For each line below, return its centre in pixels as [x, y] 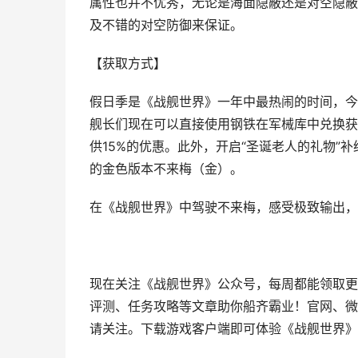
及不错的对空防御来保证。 [166, 25]
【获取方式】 [128, 64]
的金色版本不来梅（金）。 [166, 169]
